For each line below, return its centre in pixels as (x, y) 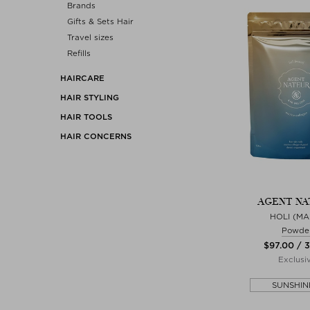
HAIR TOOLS (86, 117)
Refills (79, 53)
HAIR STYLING (90, 97)
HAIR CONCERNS (96, 136)
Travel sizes (90, 37)
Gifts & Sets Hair (100, 21)
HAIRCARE (82, 78)
